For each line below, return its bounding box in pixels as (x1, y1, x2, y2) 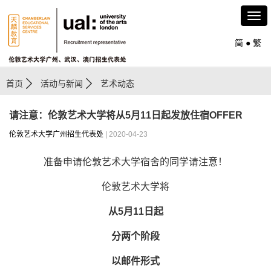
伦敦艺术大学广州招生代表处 (9, 130, 103, 139)
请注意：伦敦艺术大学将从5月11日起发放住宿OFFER (9, 110, 243, 120)
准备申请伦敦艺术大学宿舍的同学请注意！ (44, 157, 227, 167)
